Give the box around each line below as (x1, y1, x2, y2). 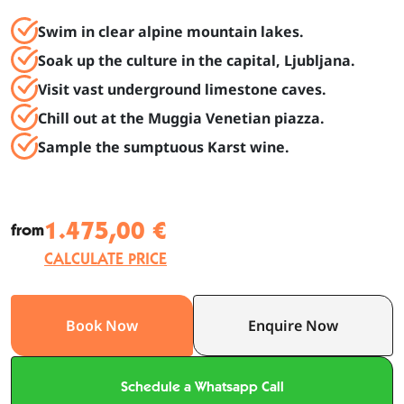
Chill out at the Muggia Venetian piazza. (38, 107, 325, 128)
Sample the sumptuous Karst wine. (38, 136, 289, 157)
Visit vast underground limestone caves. (38, 78, 326, 99)
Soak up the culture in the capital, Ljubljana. (38, 50, 355, 70)
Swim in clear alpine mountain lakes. (38, 21, 304, 41)
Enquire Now (248, 315, 338, 335)
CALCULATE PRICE (44, 247, 167, 269)
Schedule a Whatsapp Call (120, 377, 284, 395)
